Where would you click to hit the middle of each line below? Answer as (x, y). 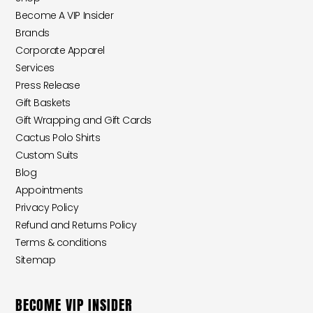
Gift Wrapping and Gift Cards (83, 121)
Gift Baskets (43, 103)
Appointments (49, 190)
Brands (32, 33)
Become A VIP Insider (65, 16)
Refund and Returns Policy (76, 225)
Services (35, 68)
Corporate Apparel (60, 51)
